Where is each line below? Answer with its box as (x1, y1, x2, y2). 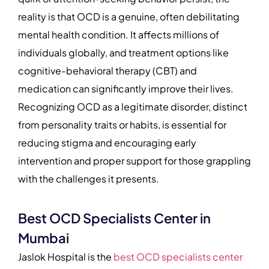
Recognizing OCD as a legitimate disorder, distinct (18, 100, 247, 113)
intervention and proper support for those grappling (18, 154, 251, 167)
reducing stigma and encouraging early (18, 136, 196, 149)
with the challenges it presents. (18, 172, 159, 185)
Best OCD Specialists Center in (18, 210, 211, 227)
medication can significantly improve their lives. (18, 82, 234, 95)
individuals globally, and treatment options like (18, 46, 229, 59)
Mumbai (18, 229, 69, 247)
